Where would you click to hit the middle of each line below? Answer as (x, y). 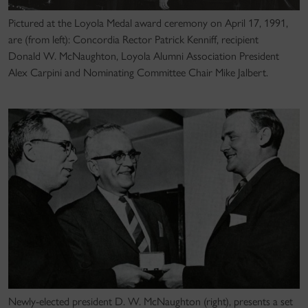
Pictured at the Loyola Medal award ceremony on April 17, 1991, (148, 23)
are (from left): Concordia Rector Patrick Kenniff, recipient (133, 39)
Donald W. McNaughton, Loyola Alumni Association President (144, 56)
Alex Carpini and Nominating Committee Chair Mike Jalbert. (138, 72)
